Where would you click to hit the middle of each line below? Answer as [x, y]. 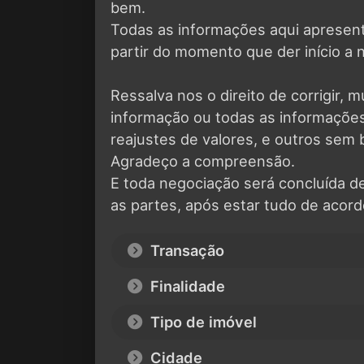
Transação [185, 250]
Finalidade [186, 286]
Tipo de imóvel [201, 321]
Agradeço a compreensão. [203, 160]
